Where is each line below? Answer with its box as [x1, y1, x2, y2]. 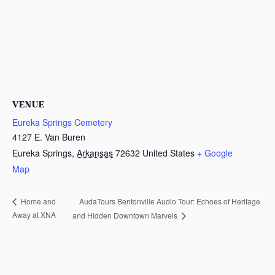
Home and [19, 196, 56, 207]
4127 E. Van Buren [12, 131, 85, 144]
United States [142, 147, 195, 160]
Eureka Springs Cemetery [12, 116, 112, 129]
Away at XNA [12, 209, 56, 220]
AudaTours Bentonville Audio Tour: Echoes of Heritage [79, 195, 260, 206]
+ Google [197, 147, 233, 160]
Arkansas [77, 147, 113, 160]
